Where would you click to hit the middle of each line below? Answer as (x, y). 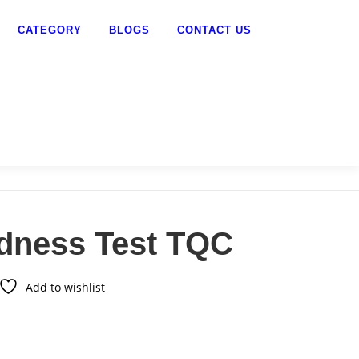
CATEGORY (50, 30)
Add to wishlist (66, 287)
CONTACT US (214, 30)
